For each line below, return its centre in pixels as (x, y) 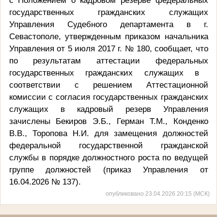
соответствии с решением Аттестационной (108, 85)
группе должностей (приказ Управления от (108, 169)
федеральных (182, 60)
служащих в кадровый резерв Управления (108, 109)
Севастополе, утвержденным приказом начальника (108, 36)
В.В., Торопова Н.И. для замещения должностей (108, 133)
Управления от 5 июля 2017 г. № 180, (80, 48)
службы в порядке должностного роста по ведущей (108, 157)
